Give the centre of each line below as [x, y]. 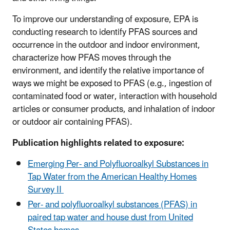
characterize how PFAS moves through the [92, 58]
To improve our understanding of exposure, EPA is [105, 20]
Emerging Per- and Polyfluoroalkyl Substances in [118, 165]
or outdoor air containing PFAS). [73, 122]
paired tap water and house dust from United [110, 218]
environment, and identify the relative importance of [108, 71]
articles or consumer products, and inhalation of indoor [114, 110]
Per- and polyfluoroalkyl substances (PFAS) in [112, 205]
